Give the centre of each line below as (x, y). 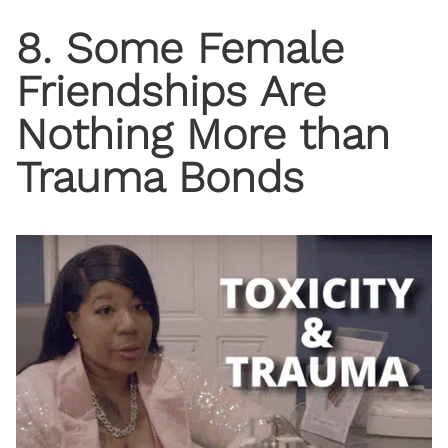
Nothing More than (203, 134)
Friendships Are (171, 91)
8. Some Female (180, 48)
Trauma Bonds (160, 177)
